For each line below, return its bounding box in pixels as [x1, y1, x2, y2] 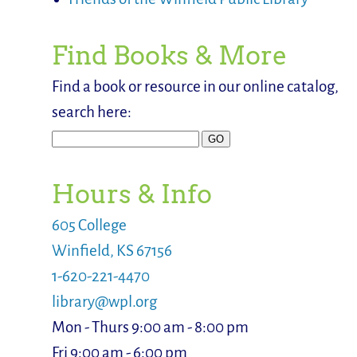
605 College [51, 217, 127, 234]
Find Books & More [51, 41, 287, 72]
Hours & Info [51, 179, 212, 210]
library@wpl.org [51, 293, 157, 311]
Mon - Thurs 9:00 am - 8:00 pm [51, 319, 249, 336]
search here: [51, 104, 131, 121]
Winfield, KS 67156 [51, 242, 172, 260]
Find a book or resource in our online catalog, [51, 78, 339, 96]
